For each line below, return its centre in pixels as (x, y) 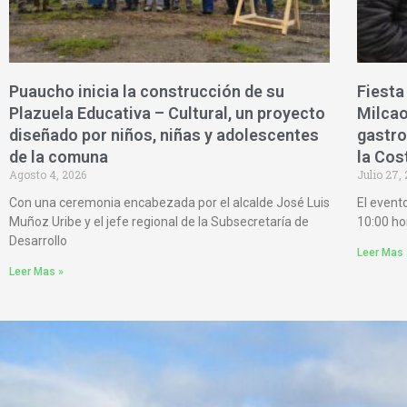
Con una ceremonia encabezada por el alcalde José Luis (169, 203)
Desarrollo (38, 241)
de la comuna (59, 157)
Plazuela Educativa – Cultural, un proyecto (167, 114)
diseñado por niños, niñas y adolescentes (164, 135)
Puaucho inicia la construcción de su (147, 92)
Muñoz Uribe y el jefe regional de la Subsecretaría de (159, 222)
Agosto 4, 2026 (48, 175)
